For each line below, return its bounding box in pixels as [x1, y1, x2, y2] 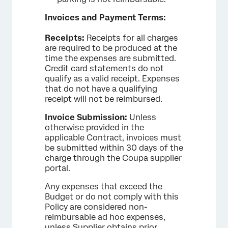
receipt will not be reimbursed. [45, 94, 162, 104]
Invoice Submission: [45, 112, 127, 122]
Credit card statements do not [45, 64, 164, 73]
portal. [45, 163, 70, 173]
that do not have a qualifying [45, 84, 157, 94]
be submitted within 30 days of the [45, 143, 183, 153]
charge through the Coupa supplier [45, 153, 182, 163]
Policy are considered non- [45, 202, 148, 212]
